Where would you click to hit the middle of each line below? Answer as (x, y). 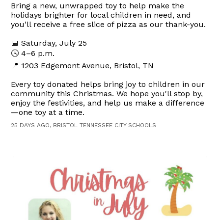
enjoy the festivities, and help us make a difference (108, 103)
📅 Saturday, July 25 (49, 43)
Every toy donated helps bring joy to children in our (108, 84)
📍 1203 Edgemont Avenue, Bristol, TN (82, 66)
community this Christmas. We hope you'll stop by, (107, 94)
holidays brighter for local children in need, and (101, 15)
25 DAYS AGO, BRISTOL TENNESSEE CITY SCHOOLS (84, 125)
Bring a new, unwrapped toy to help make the (98, 6)
